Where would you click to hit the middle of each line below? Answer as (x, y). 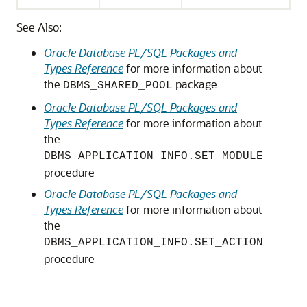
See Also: (39, 27)
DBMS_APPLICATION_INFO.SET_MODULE (153, 156)
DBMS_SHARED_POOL (118, 86)
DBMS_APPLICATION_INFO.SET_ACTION (153, 243)
